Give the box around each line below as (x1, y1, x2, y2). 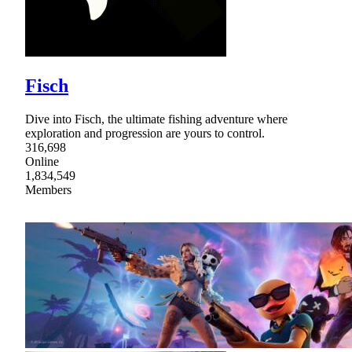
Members (25, 182, 71, 196)
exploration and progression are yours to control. (25, 126, 265, 140)
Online (25, 154, 59, 168)
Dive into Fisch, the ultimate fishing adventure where (25, 112, 288, 126)
